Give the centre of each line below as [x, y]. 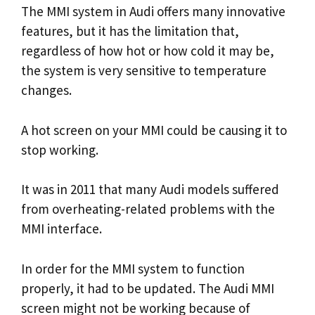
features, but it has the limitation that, [130, 31]
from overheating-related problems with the [148, 209]
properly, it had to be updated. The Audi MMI [148, 288]
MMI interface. [62, 229]
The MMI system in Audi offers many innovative [153, 11]
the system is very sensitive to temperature [144, 70]
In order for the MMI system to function [133, 268]
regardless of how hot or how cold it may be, [148, 51]
